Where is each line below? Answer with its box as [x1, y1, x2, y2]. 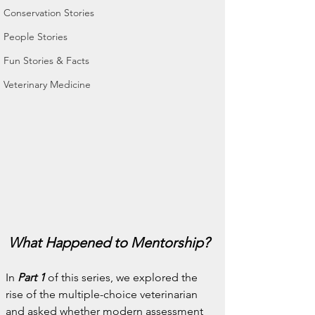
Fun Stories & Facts [4, 54, 89, 67]
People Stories [4, 30, 67, 43]
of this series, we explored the [45, 271, 200, 284]
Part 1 [18, 271, 45, 284]
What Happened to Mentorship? [8, 234, 210, 251]
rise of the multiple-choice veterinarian [6, 288, 200, 301]
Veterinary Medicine [4, 78, 91, 91]
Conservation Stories [4, 6, 94, 19]
